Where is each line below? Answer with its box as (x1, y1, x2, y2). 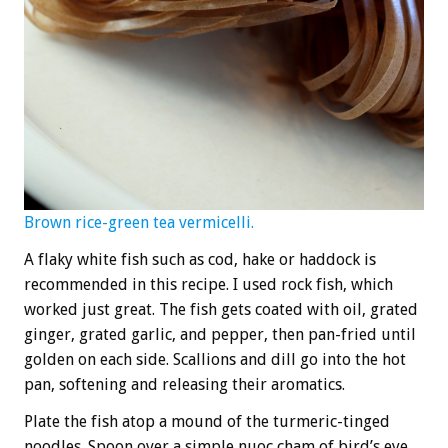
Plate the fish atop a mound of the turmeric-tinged (24, 411, 390, 431)
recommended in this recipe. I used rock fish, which (24, 274, 393, 294)
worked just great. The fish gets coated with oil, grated (24, 299, 418, 319)
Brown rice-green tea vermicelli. (24, 212, 254, 232)
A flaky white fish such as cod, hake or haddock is (24, 249, 376, 269)
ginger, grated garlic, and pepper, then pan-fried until (24, 324, 416, 344)
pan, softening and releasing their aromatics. (24, 374, 345, 394)
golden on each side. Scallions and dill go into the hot (24, 349, 406, 369)
